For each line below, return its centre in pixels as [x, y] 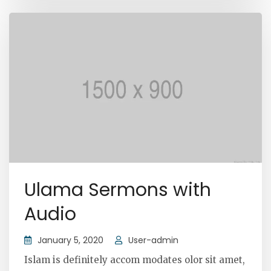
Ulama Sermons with [118, 190]
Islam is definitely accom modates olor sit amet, [135, 260]
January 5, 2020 [70, 240]
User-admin [153, 240]
